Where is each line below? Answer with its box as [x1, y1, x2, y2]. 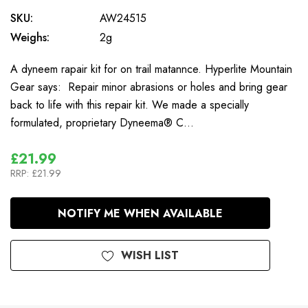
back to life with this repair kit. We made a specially [10, 96, 249, 113]
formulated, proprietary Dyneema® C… [10, 114, 194, 131]
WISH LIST [121, 247, 179, 263]
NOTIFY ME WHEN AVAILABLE [58, 205, 223, 221]
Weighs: [10, 29, 49, 45]
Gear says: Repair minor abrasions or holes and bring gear [10, 78, 287, 95]
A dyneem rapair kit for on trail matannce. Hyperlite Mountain [10, 60, 292, 77]
